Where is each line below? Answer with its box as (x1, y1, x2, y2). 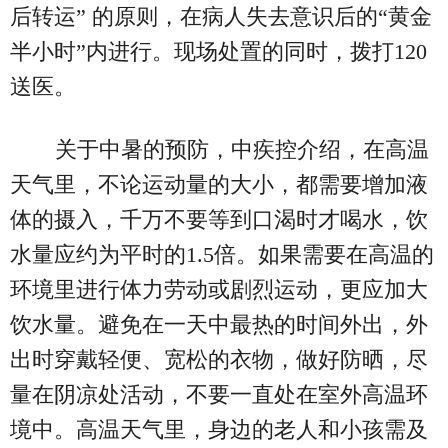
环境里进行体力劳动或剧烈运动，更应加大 (10, 276, 428, 302)
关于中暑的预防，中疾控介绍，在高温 (54, 136, 429, 162)
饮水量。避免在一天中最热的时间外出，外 (10, 311, 428, 337)
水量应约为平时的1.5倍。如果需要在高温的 (10, 241, 434, 267)
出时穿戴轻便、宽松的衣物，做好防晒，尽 (10, 346, 428, 372)
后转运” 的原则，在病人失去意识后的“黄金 (10, 3, 432, 29)
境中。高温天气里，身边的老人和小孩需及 (10, 416, 428, 442)
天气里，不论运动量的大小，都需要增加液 (10, 171, 428, 197)
